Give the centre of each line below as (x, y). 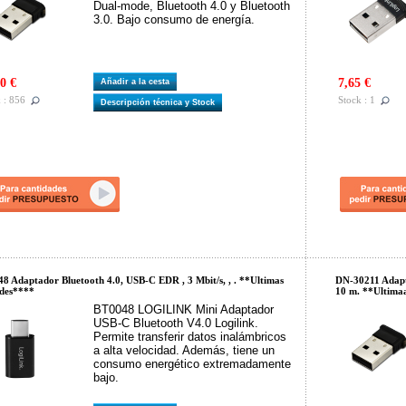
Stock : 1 (357, 100)
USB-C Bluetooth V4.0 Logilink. (176, 323)
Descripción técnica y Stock (160, 102)
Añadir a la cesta (138, 82)
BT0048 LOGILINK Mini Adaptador (184, 309)
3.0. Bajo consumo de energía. (174, 19)
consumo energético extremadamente (192, 364)
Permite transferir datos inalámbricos (190, 337)
